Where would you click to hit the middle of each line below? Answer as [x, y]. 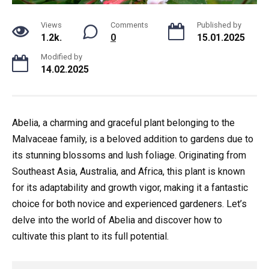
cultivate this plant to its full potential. [90, 237]
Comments [129, 25]
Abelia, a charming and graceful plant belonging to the [123, 123]
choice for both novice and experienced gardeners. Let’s [129, 204]
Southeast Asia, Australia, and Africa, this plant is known [128, 172]
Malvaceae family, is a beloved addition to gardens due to [133, 139]
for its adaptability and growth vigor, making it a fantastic [130, 188]
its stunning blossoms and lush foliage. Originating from [129, 156]
